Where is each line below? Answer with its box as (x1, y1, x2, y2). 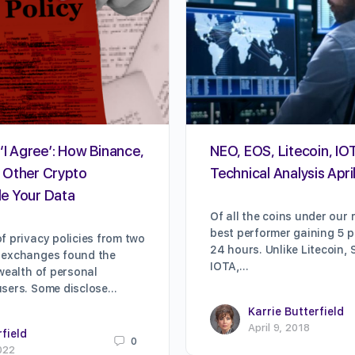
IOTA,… (210, 259, 249, 273)
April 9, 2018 (248, 321, 310, 334)
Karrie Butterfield (248, 304, 344, 318)
